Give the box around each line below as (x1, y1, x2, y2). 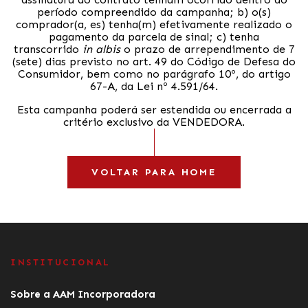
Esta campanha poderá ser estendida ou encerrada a (16, 102, 291, 116)
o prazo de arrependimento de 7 (120, 42, 295, 56)
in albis (82, 42, 120, 56)
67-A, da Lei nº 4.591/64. (90, 79, 218, 93)
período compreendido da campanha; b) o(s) (37, 5, 271, 19)
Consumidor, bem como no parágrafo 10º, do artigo (17, 67, 291, 80)
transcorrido (13, 42, 82, 56)
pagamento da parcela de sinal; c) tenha (49, 30, 259, 43)
